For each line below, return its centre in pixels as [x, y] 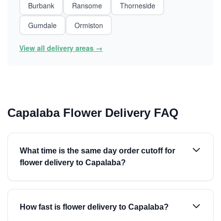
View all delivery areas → [61, 48]
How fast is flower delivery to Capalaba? [94, 207]
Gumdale [42, 25]
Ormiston [89, 25]
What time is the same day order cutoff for [97, 151]
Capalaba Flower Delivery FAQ [93, 113]
